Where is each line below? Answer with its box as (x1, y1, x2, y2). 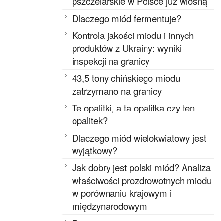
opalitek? (72, 114, 108, 127)
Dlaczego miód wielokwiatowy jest (72, 131, 207, 144)
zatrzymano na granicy (72, 84, 162, 97)
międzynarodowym (72, 199, 147, 213)
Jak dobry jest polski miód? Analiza (72, 161, 211, 174)
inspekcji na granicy (72, 54, 150, 68)
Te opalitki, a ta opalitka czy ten (72, 101, 195, 114)
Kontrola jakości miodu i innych (72, 29, 194, 42)
